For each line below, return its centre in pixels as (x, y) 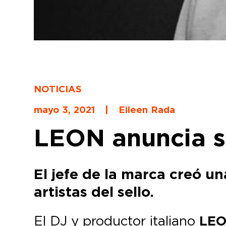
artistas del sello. (94, 192)
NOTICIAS (58, 89)
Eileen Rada (147, 110)
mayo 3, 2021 (65, 110)
